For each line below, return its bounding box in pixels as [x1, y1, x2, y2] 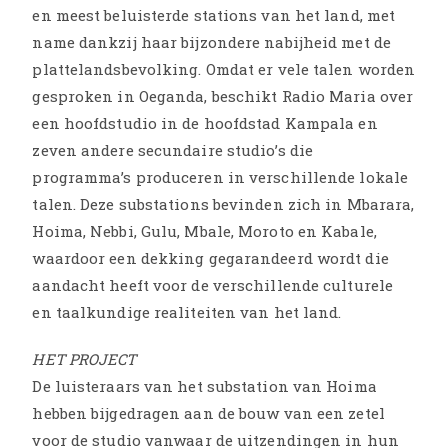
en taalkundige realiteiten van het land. [32, 301, 342, 322]
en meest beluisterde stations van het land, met [32, 4, 396, 25]
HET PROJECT [32, 348, 137, 369]
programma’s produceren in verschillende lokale [32, 166, 409, 187]
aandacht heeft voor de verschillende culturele [32, 274, 394, 295]
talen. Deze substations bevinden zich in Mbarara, [32, 193, 415, 214]
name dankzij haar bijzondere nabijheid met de [32, 31, 391, 52]
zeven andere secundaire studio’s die [32, 139, 314, 160]
